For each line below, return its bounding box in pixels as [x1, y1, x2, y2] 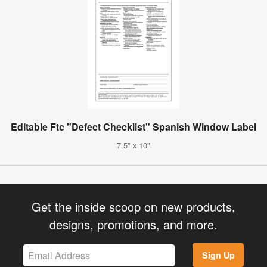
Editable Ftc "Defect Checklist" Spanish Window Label [11, 119, 256, 133]
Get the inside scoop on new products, [32, 197, 235, 215]
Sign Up [201, 249, 235, 262]
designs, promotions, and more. [49, 215, 218, 233]
